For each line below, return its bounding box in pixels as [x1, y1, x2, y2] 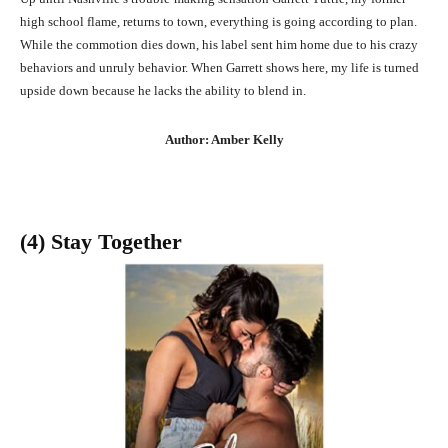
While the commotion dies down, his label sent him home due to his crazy [20, 37, 418, 53]
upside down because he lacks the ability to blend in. [20, 83, 306, 99]
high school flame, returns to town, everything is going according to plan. [20, 14, 417, 30]
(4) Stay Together [20, 229, 182, 255]
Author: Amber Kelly [164, 132, 284, 148]
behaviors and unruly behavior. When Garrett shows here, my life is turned [20, 60, 419, 76]
